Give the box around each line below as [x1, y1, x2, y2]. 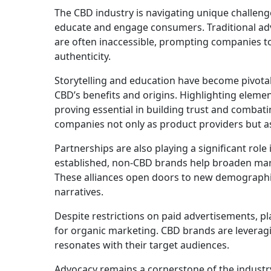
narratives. [54, 185, 103, 199]
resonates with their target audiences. [54, 238, 229, 252]
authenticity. [54, 50, 111, 64]
